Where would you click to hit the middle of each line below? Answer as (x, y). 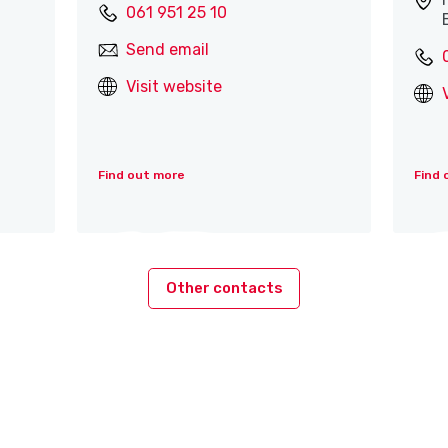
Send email (167, 50)
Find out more (141, 175)
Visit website (173, 87)
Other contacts (224, 288)
